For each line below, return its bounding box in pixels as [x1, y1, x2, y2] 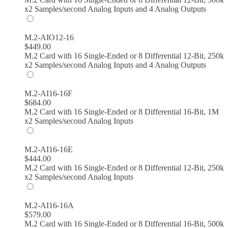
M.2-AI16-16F [24, 89, 72, 98]
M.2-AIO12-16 [24, 33, 74, 42]
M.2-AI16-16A [24, 201, 74, 210]
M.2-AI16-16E [24, 145, 73, 154]
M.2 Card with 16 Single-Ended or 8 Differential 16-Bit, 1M [24, 107, 219, 116]
